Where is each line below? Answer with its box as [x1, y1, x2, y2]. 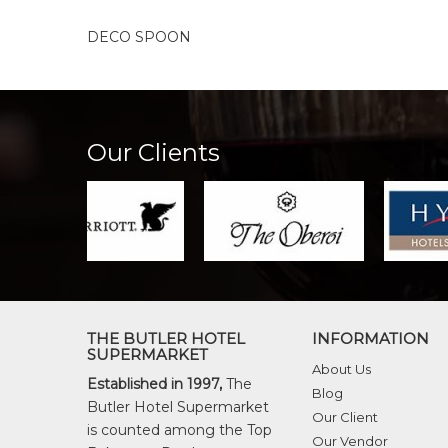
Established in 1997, [87, 375, 222, 394]
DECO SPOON [87, 28, 191, 47]
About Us [312, 361, 371, 378]
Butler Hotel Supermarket [87, 398, 269, 417]
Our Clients [87, 138, 220, 168]
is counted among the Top [87, 421, 272, 440]
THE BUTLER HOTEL [87, 329, 245, 349]
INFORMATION [312, 329, 429, 349]
